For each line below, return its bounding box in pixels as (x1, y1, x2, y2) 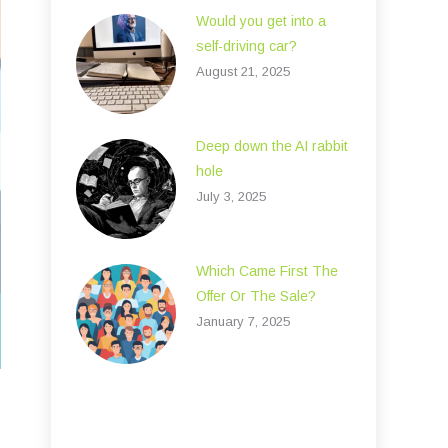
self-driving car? (196, 38, 297, 54)
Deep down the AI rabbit (196, 138, 348, 154)
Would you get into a (196, 13, 326, 29)
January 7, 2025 (196, 314, 290, 329)
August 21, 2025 (196, 64, 290, 79)
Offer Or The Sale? (196, 288, 316, 304)
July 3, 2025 (196, 189, 266, 204)
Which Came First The (196, 263, 338, 279)
